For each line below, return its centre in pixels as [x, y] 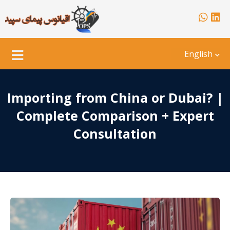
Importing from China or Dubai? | [115, 97]
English [199, 54]
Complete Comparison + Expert [115, 115]
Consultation [115, 133]
